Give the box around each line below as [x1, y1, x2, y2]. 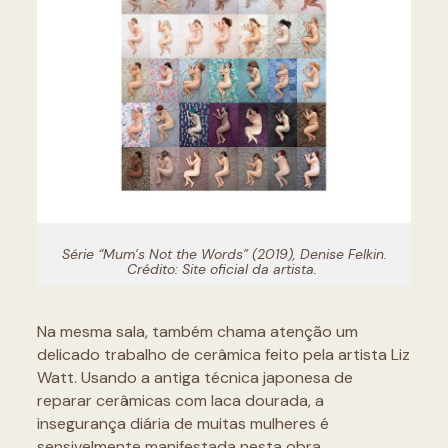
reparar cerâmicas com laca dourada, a [36, 390, 324, 412]
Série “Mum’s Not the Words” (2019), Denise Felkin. [61, 245, 387, 264]
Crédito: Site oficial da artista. [127, 260, 321, 279]
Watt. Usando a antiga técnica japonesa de [36, 367, 353, 389]
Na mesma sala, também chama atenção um [36, 321, 358, 343]
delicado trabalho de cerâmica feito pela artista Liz [36, 344, 410, 366]
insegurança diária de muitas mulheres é [36, 413, 329, 435]
